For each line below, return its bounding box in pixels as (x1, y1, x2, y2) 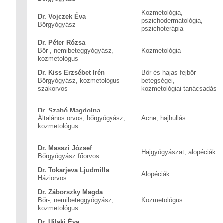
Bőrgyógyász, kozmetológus (38, 77, 120, 84)
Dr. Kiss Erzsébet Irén (38, 69, 105, 76)
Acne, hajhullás (141, 114, 186, 122)
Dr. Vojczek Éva (38, 13, 86, 20)
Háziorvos (38, 174, 67, 182)
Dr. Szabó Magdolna (38, 107, 100, 114)
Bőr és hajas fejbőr (141, 69, 196, 76)
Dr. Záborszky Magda (38, 188, 103, 196)
